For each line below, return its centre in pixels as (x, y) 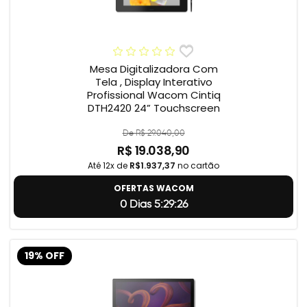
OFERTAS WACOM (153, 188)
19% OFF (45, 256)
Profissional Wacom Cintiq (153, 95)
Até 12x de (109, 166)
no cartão (197, 166)
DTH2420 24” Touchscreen (153, 108)
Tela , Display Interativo (153, 82)
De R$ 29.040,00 (153, 133)
